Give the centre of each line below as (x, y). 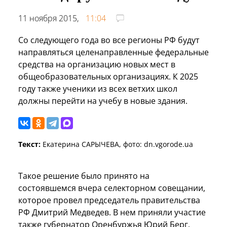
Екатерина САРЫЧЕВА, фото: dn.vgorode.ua (117, 144)
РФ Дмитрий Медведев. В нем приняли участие (112, 212)
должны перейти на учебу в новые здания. (103, 101)
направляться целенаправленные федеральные (113, 52)
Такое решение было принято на (84, 176)
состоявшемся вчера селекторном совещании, (112, 188)
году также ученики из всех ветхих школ (98, 88)
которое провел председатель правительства (109, 200)
